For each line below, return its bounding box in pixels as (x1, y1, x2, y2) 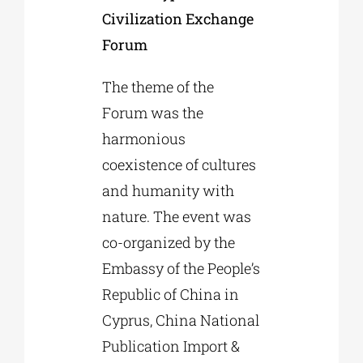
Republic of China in (101, 284, 239, 304)
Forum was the (101, 102, 203, 122)
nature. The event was (101, 206, 251, 226)
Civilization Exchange (101, 8, 254, 28)
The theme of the (101, 76, 214, 96)
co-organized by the (101, 232, 235, 252)
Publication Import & (101, 335, 240, 356)
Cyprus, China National (101, 310, 259, 330)
